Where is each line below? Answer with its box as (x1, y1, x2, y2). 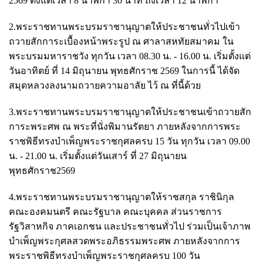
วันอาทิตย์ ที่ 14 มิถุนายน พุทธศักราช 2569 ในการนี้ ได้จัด (9, 65, 240, 76)
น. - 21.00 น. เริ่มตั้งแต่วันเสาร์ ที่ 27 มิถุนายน (9, 150, 187, 161)
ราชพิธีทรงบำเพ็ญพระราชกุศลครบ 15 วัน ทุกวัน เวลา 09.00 (9, 136, 250, 146)
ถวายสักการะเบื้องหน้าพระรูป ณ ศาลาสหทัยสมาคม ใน (9, 36, 234, 46)
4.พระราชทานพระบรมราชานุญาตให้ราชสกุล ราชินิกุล (9, 191, 234, 202)
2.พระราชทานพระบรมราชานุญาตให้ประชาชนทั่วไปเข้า (9, 21, 240, 32)
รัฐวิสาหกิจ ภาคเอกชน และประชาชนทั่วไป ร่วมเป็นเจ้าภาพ (9, 221, 251, 231)
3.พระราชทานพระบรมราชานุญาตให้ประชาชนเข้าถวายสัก (9, 106, 251, 117)
